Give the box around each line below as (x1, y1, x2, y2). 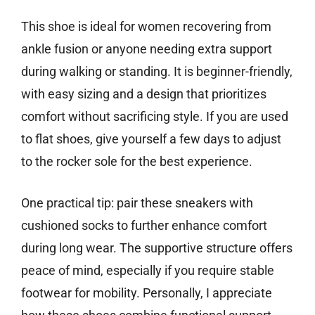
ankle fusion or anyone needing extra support (21, 41, 272, 56)
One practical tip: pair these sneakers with (21, 195, 253, 210)
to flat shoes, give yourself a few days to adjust (21, 131, 281, 146)
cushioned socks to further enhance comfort (21, 217, 267, 233)
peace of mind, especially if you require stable (21, 262, 274, 278)
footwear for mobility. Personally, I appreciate (21, 285, 272, 300)
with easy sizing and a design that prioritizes (21, 86, 266, 101)
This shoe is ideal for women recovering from (21, 18, 271, 34)
